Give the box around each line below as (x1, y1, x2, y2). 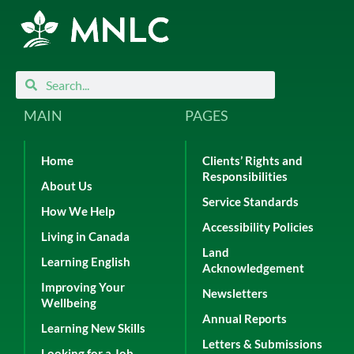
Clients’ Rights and (202, 154, 303, 168)
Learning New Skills (41, 322, 145, 335)
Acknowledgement (202, 262, 304, 275)
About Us (41, 179, 92, 193)
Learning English (41, 255, 130, 269)
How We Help (41, 205, 115, 218)
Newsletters (202, 287, 268, 300)
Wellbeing (41, 296, 96, 310)
